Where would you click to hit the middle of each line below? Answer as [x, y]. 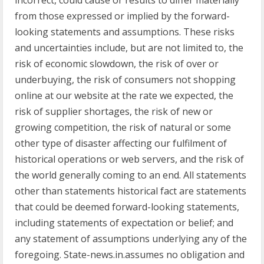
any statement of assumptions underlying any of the [131, 239]
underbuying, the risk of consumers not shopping [125, 80]
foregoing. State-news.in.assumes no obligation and [130, 255]
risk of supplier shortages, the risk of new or [114, 111]
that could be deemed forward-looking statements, [127, 207]
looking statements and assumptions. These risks [125, 32]
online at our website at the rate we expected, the [124, 95]
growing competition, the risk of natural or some [123, 127]
